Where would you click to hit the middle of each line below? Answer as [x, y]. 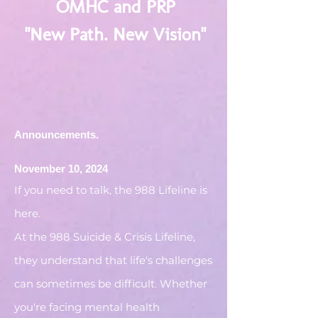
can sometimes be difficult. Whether [111, 284]
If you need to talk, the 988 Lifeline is [111, 190]
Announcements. [56, 135]
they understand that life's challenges [113, 260]
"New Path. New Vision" [115, 34]
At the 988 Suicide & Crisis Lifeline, [105, 237]
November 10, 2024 [61, 169]
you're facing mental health [87, 307]
